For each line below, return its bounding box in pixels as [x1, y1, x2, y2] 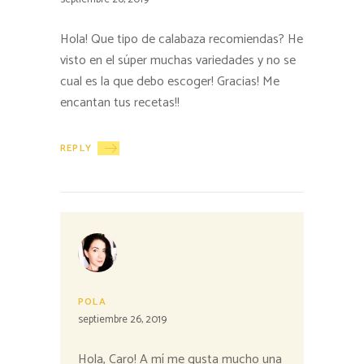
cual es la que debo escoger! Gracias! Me [60, 71, 279, 93]
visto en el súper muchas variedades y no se [60, 50, 296, 72]
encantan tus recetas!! [60, 92, 180, 115]
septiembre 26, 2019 [78, 311, 167, 329]
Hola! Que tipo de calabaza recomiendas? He [60, 28, 303, 51]
